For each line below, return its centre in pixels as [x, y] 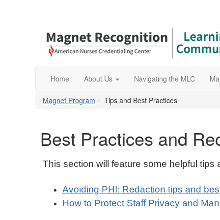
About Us [98, 79]
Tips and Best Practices [141, 100]
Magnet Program [69, 100]
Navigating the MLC [165, 79]
